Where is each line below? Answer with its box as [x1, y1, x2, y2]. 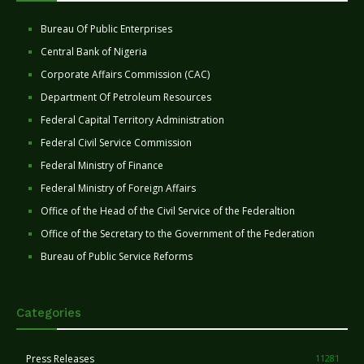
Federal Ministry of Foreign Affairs [41, 181, 196, 196]
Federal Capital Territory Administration [41, 113, 224, 128]
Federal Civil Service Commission [41, 136, 192, 150]
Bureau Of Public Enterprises [41, 22, 172, 37]
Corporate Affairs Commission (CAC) [41, 67, 210, 82]
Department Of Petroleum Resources [41, 90, 211, 105]
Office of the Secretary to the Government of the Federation [41, 227, 314, 241]
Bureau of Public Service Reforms [41, 249, 193, 264]
